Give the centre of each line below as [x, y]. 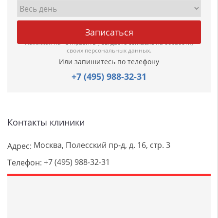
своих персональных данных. [109, 50]
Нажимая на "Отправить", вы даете [76, 43]
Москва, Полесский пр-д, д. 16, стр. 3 [101, 145]
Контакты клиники [46, 122]
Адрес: [19, 146]
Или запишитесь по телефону [109, 62]
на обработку [174, 43]
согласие [141, 43]
